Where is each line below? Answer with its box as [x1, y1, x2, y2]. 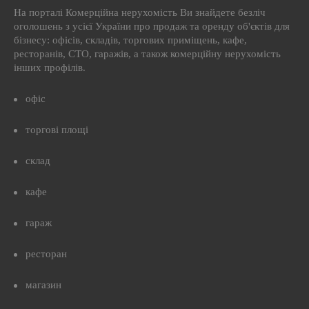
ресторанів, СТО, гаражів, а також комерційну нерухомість [14, 48, 281, 59]
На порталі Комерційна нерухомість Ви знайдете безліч [14, 7, 266, 18]
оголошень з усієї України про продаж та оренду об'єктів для [14, 21, 290, 32]
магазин [26, 279, 61, 290]
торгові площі [26, 124, 88, 135]
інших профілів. [14, 62, 86, 73]
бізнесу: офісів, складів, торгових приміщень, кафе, [14, 34, 247, 46]
